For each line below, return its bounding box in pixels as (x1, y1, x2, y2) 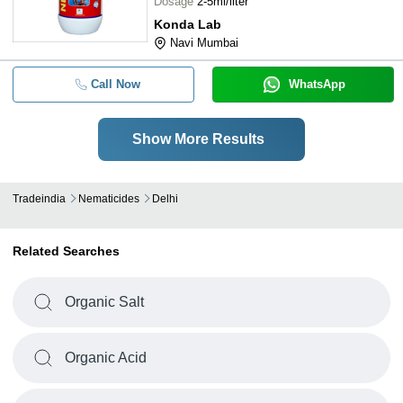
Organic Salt (65, 294, 144, 309)
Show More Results (131, 131, 264, 147)
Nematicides (78, 193, 139, 205)
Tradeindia (13, 193, 66, 205)
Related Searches (13, 244, 120, 258)
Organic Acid (65, 350, 147, 365)
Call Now (90, 77, 140, 91)
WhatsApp (288, 77, 345, 91)
